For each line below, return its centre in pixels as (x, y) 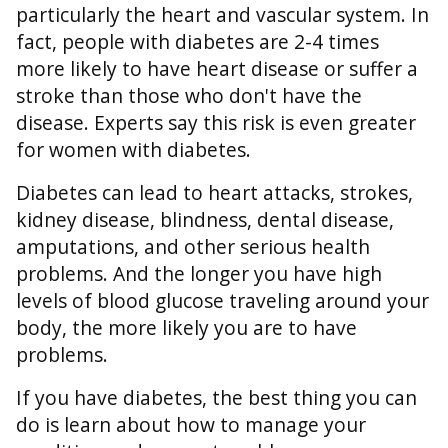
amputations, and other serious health (193, 247)
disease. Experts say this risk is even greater (216, 123)
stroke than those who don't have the (189, 96)
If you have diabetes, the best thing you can (216, 398)
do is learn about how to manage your (191, 425)
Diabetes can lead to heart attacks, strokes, (214, 193)
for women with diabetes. (133, 150)
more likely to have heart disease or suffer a (217, 69)
